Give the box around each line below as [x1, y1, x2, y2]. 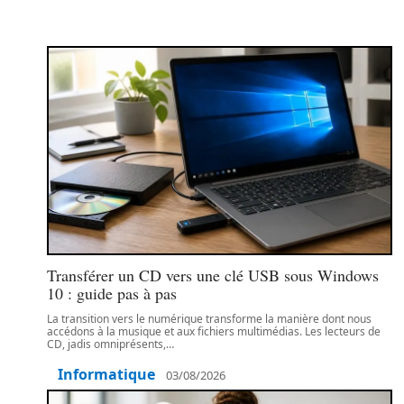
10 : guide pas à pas [47, 282, 177, 304]
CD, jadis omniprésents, [47, 336, 166, 352]
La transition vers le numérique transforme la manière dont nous [47, 311, 372, 326]
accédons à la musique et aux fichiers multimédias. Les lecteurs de [47, 324, 381, 339]
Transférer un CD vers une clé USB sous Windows [47, 264, 379, 286]
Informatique [58, 364, 155, 384]
